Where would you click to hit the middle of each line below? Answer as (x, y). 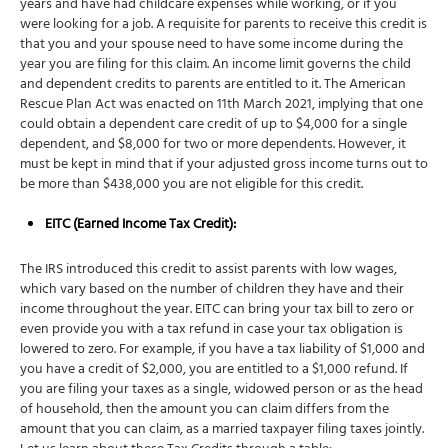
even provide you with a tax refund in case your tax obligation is (211, 331)
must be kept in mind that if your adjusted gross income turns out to (224, 166)
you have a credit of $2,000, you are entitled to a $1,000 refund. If (214, 371)
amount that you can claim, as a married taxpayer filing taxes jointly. (222, 431)
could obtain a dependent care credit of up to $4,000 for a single (213, 126)
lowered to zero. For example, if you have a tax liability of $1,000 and (222, 351)
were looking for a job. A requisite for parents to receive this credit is (223, 26)
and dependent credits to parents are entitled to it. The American (213, 86)
